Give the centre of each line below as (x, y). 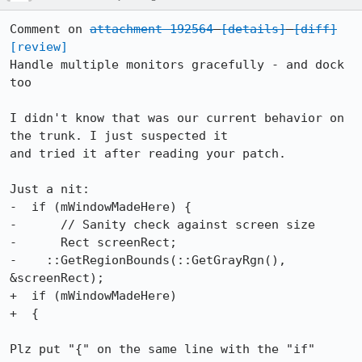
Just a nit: (50, 189)
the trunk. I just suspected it (119, 136)
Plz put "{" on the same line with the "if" (162, 349)
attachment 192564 (152, 29)
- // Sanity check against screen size (162, 225)
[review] (39, 47)
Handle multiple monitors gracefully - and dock (177, 65)
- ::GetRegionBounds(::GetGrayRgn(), (148, 260)
